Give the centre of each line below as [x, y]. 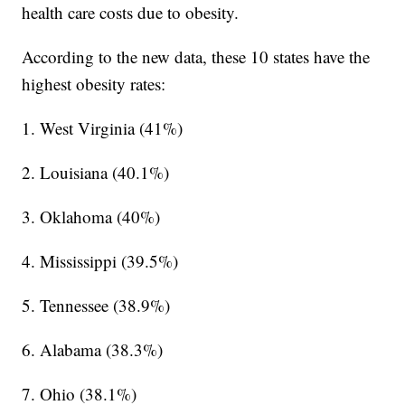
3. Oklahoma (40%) [91, 216]
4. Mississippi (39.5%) [100, 260]
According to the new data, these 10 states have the [196, 56]
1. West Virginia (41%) [103, 127]
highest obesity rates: [94, 83]
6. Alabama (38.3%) [93, 349]
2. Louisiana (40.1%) [96, 172]
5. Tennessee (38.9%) [96, 305]
